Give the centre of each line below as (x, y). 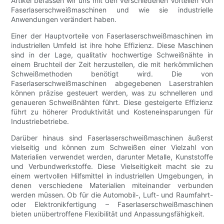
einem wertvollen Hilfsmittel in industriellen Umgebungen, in (112, 175)
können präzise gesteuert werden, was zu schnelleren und (112, 92)
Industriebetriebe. (40, 121)
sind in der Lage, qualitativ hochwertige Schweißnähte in (112, 54)
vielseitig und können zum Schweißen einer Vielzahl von (112, 147)
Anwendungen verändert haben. (64, 19)
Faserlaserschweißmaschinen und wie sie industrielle (112, 9)
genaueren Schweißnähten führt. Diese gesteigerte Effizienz (112, 102)
